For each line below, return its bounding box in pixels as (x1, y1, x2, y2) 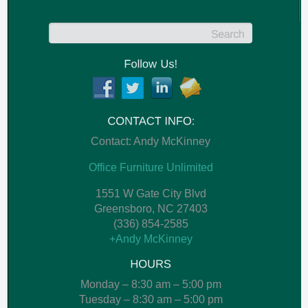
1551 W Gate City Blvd (95, 187, 206, 199)
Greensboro (93, 202, 152, 214)
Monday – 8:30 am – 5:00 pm (80, 278, 221, 290)
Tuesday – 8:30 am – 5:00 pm (78, 293, 223, 305)
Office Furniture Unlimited (88, 161, 213, 173)
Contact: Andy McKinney (91, 135, 210, 147)
